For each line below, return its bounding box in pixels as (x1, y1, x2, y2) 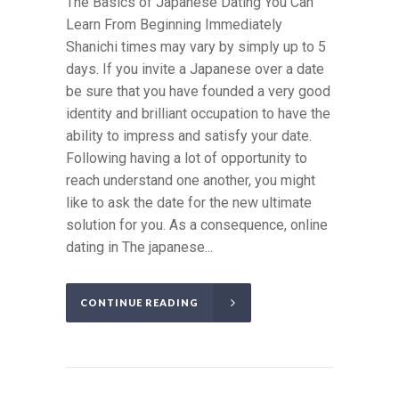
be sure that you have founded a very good (66, 83, 330, 101)
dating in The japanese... (66, 239, 213, 256)
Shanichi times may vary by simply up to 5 (66, 38, 326, 56)
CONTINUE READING (80, 297, 199, 309)
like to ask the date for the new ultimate (66, 194, 312, 212)
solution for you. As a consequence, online (66, 216, 328, 234)
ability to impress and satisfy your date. (66, 127, 312, 145)
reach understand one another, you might (66, 172, 315, 190)
